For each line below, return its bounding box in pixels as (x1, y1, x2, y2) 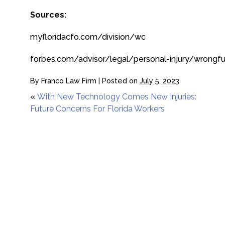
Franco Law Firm (41, 76, 96, 85)
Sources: (30, 10, 66, 20)
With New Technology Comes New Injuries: (37, 92, 196, 101)
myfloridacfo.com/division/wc (30, 32, 146, 42)
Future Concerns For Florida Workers (30, 104, 165, 114)
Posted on (102, 76, 140, 85)
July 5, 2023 (140, 76, 179, 85)
